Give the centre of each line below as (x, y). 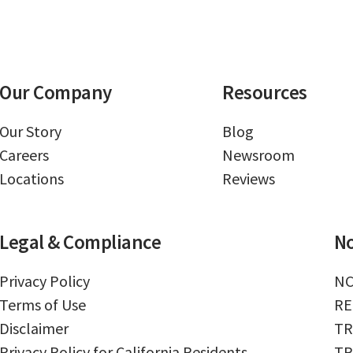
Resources (265, 93)
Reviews (249, 179)
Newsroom (259, 155)
